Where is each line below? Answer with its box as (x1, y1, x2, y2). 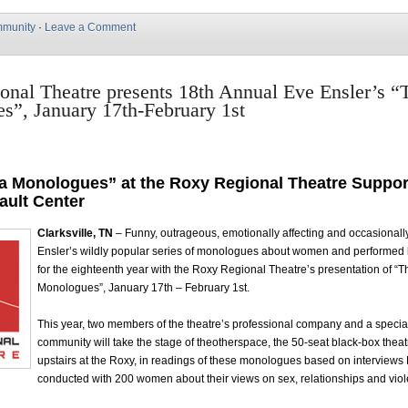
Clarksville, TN (37, 226, 113, 240)
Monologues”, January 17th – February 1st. (37, 280, 250, 294)
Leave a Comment (45, 21, 136, 34)
